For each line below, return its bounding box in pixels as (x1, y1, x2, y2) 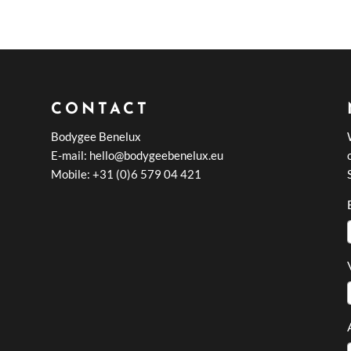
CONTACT (50, 101, 150, 118)
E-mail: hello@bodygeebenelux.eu (50, 147, 223, 162)
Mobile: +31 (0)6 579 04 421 (50, 166, 201, 181)
